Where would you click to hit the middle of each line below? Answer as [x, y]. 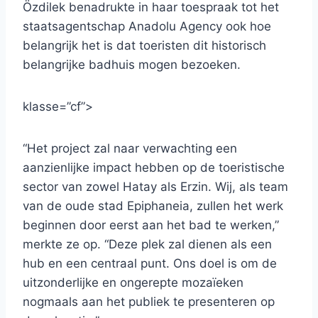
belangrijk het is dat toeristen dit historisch [144, 46]
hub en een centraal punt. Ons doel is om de [150, 264]
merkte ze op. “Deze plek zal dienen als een [147, 245]
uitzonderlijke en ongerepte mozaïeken [133, 283]
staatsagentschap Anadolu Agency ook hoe [147, 27]
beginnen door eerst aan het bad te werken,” [151, 225]
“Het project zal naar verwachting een [130, 149]
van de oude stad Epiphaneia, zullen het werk [153, 206]
